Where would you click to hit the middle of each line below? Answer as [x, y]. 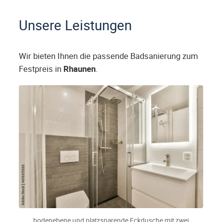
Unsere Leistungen [75, 25]
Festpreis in [41, 69]
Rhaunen [80, 69]
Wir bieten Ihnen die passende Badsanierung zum [109, 56]
